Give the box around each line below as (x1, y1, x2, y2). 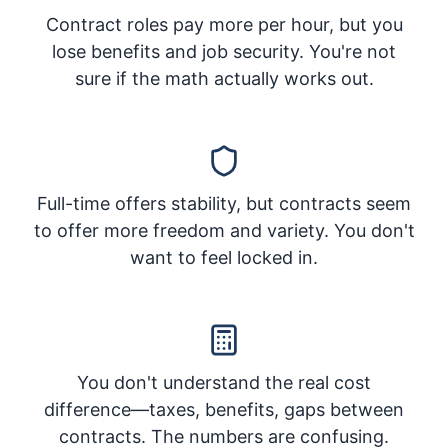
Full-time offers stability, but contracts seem (37, 193, 411, 214)
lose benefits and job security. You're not (52, 41, 396, 62)
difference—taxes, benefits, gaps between (44, 399, 404, 420)
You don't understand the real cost (77, 372, 371, 393)
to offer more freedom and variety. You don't (33, 220, 415, 241)
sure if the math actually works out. (74, 68, 374, 89)
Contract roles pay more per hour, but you (45, 14, 403, 35)
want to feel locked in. (130, 247, 318, 268)
